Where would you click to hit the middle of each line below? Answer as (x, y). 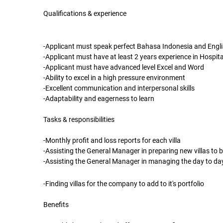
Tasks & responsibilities (79, 120)
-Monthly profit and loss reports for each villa (112, 141)
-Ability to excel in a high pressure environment (114, 78)
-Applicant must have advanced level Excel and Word (124, 67)
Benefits (56, 205)
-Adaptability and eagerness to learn (99, 99)
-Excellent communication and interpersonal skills (119, 88)
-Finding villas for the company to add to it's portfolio (124, 184)
